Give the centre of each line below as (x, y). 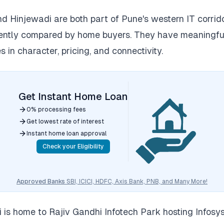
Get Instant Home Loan (73, 96)
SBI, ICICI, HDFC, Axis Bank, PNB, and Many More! (137, 181)
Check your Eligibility (73, 146)
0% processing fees (56, 109)
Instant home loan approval (66, 133)
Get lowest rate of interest (65, 121)
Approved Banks (41, 181)
